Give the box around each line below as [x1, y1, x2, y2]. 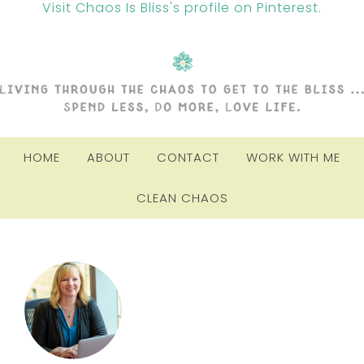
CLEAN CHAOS [136, 188, 228, 206]
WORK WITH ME [246, 148, 340, 166]
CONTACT [157, 148, 219, 166]
